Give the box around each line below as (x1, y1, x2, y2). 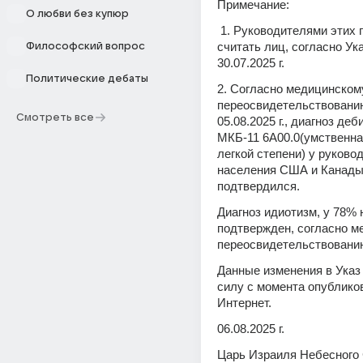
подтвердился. (217, 179, 303, 193)
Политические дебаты (26, 73, 148, 84)
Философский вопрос (26, 41, 145, 52)
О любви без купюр (26, 8, 129, 19)
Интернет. (217, 296, 275, 310)
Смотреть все (16, 112, 94, 123)
